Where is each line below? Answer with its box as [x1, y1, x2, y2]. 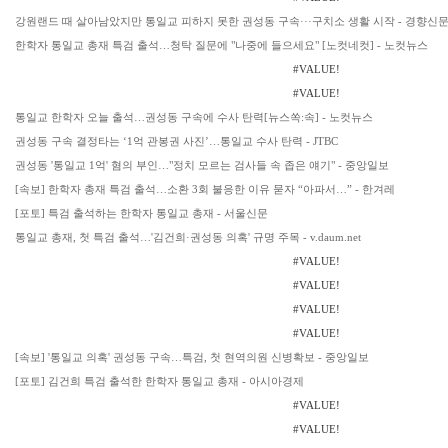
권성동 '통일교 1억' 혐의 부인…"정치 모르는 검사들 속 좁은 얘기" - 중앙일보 [15, 159, 389, 171]
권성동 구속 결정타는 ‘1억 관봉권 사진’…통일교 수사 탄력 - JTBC [15, 135, 338, 147]
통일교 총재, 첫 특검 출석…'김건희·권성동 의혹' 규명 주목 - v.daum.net [15, 231, 361, 243]
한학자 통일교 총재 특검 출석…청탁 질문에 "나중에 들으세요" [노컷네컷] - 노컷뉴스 [15, 39, 428, 51]
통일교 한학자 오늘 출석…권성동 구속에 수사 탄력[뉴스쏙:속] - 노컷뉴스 [15, 111, 373, 123]
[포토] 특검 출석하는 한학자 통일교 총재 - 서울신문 [15, 207, 268, 219]
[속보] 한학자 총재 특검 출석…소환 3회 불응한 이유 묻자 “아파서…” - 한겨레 [15, 183, 395, 195]
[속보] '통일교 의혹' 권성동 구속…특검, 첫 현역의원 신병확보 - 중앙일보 [15, 351, 369, 363]
